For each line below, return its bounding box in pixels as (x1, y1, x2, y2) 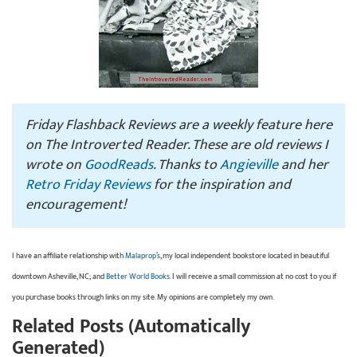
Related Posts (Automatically (12, 310, 250, 343)
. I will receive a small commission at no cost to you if (170, 269, 336, 283)
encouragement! (25, 192, 126, 217)
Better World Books (106, 269, 170, 283)
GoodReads (84, 152, 153, 177)
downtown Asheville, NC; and (12, 269, 106, 283)
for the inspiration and (151, 172, 291, 197)
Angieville (220, 152, 278, 177)
